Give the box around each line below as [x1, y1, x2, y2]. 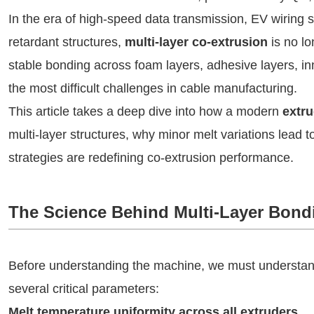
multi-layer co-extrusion [125, 35, 268, 49]
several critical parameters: [8, 282, 159, 296]
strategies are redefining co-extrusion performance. [8, 151, 294, 165]
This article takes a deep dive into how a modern [8, 104, 282, 118]
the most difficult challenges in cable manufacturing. [8, 81, 297, 95]
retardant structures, [8, 35, 125, 49]
